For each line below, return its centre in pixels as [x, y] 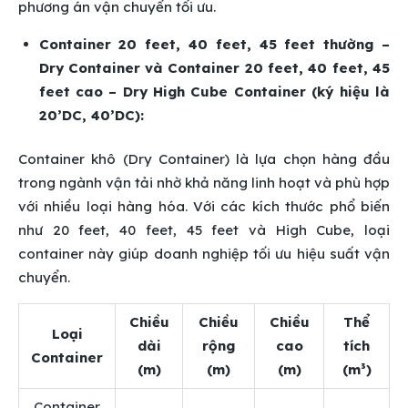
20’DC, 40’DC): [91, 115]
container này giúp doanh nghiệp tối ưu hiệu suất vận [204, 254]
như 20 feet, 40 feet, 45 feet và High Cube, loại [204, 230]
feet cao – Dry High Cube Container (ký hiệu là [214, 91]
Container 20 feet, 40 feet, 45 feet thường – [214, 44]
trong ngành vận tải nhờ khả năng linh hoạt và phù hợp [204, 183]
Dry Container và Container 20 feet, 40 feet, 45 [214, 67]
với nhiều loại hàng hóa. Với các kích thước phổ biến [204, 207]
